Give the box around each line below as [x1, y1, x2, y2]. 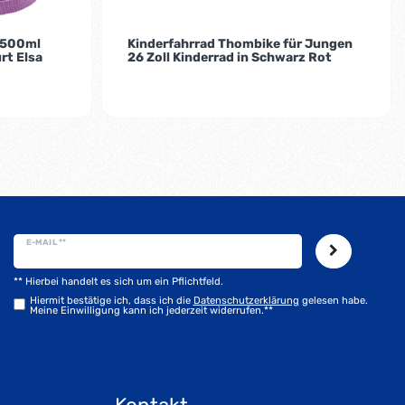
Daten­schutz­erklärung [193, 294, 299, 306]
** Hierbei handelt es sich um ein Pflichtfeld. [14, 275, 223, 287]
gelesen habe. [298, 294, 368, 306]
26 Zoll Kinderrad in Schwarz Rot [127, 49, 332, 65]
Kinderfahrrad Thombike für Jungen [127, 35, 353, 52]
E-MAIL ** [26, 237, 66, 248]
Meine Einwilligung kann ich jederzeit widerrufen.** [29, 304, 273, 316]
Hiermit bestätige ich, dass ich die [29, 294, 193, 306]
